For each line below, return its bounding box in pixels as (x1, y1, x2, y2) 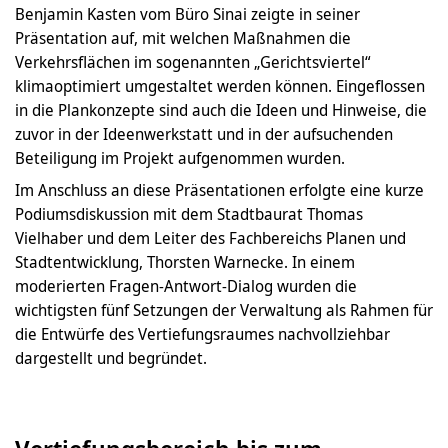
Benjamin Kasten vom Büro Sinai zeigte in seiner (15, 2, 360, 25)
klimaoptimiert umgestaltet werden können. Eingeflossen (15, 74, 425, 97)
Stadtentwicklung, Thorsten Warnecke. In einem (15, 250, 355, 273)
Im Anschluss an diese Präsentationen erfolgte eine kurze (15, 178, 424, 201)
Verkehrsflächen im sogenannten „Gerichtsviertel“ (15, 50, 370, 73)
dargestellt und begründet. (15, 346, 207, 369)
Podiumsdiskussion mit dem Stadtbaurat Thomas (15, 202, 363, 225)
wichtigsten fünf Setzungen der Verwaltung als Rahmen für (15, 298, 433, 321)
